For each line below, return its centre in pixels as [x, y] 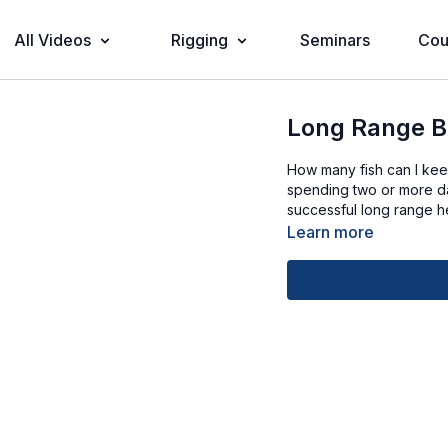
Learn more [331, 232]
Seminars [335, 40]
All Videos [52, 40]
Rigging [199, 40]
